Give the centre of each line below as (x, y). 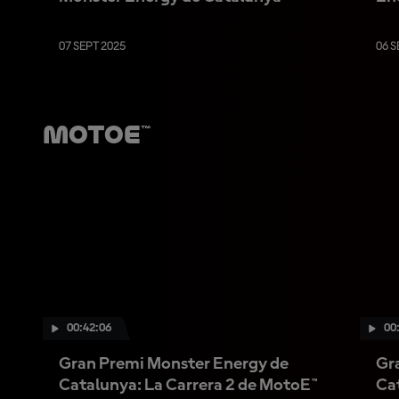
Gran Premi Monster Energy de (174, 364)
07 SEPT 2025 (92, 46)
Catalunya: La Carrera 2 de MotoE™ (188, 385)
